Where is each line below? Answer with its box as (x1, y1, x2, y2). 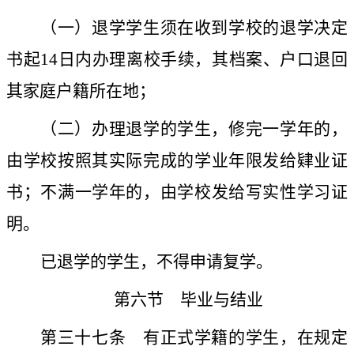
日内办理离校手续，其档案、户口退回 (58, 50, 348, 70)
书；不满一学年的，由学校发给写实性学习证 (6, 183, 348, 202)
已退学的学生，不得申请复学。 (40, 252, 273, 272)
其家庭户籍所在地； (6, 81, 156, 101)
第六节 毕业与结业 (113, 290, 263, 310)
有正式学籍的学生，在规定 (126, 328, 348, 348)
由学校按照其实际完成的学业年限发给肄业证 (6, 151, 348, 171)
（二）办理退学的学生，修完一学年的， (40, 119, 348, 139)
